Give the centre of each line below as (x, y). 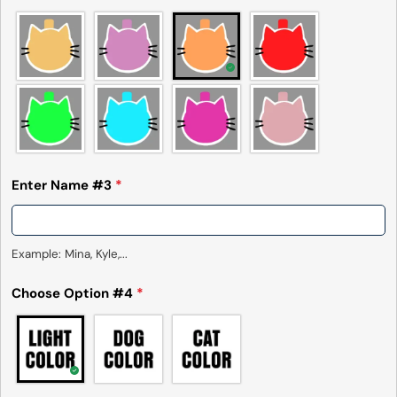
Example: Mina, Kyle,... (69, 254)
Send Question (198, 38)
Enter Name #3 (63, 186)
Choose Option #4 (74, 294)
